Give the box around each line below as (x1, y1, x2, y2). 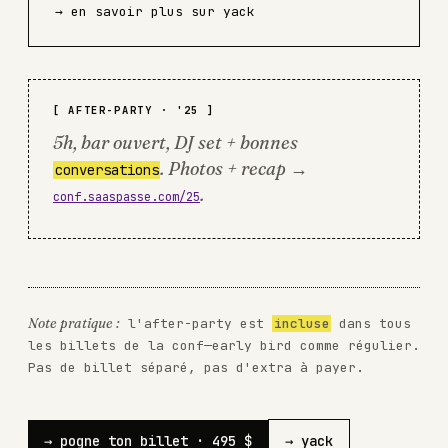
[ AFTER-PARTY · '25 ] (53, 102, 215, 117)
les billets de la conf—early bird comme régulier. (28, 336, 420, 354)
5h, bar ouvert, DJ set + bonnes (53, 130, 298, 154)
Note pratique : (28, 314, 120, 332)
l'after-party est (120, 314, 272, 332)
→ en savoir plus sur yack (55, 2, 255, 20)
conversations (54, 160, 159, 179)
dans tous (331, 314, 412, 332)
